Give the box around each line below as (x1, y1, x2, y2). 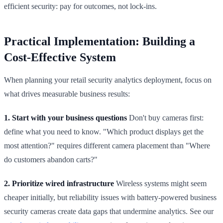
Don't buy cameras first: (127, 113, 204, 122)
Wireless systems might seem (114, 179, 207, 188)
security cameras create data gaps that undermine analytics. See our (4, 207, 214, 216)
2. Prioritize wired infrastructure (4, 179, 114, 188)
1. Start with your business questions (4, 113, 127, 122)
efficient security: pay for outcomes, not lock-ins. (4, 1, 157, 10)
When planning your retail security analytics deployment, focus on (4, 75, 212, 84)
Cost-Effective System (4, 50, 116, 64)
